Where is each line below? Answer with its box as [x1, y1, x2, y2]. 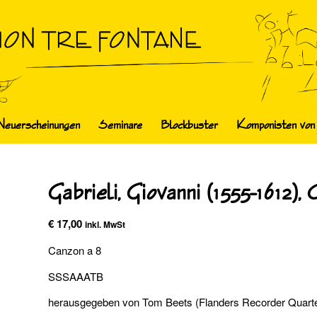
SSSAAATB [48, 268, 104, 284]
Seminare [98, 117, 142, 132]
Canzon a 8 [48, 242, 102, 258]
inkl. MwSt [85, 218, 126, 231]
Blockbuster [160, 117, 218, 132]
